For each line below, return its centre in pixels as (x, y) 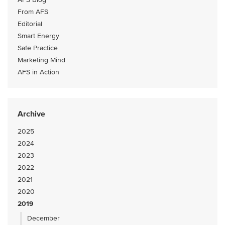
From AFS (33, 12)
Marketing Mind (41, 60)
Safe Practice (38, 48)
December (43, 218)
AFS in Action (38, 72)
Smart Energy (38, 36)
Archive (31, 114)
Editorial (30, 24)
